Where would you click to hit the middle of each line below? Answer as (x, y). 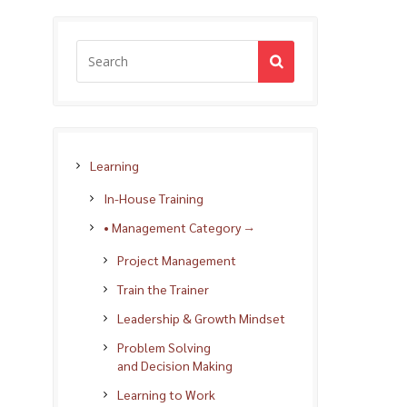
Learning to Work (166, 394)
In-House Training (154, 198)
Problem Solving (164, 347)
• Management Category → (179, 227)
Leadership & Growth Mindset (201, 318)
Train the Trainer (163, 288)
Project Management (177, 259)
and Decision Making (175, 365)
